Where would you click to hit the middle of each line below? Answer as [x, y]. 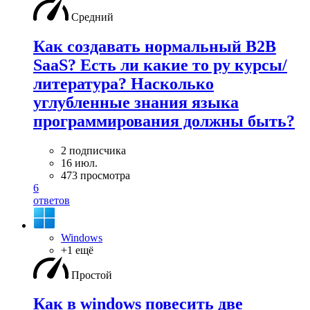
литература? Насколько [124, 83]
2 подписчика [93, 150]
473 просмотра [95, 175]
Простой [92, 275]
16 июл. [79, 163]
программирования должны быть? [164, 121]
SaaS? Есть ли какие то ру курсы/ [160, 65]
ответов [52, 200]
